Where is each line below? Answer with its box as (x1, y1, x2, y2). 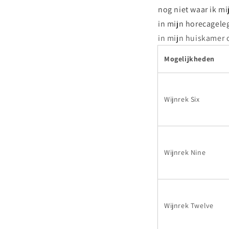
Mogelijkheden (164, 54, 215, 63)
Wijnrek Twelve (164, 200, 214, 210)
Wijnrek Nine (164, 147, 206, 157)
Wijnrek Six (164, 94, 200, 104)
